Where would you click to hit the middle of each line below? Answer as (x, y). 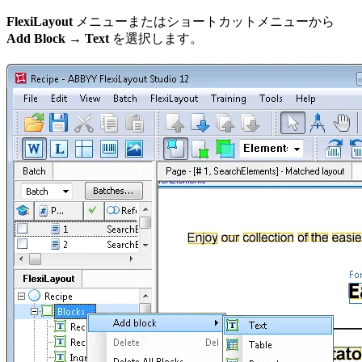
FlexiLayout (40, 21)
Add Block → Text (58, 38)
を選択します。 (156, 38)
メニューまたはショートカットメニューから (204, 21)
